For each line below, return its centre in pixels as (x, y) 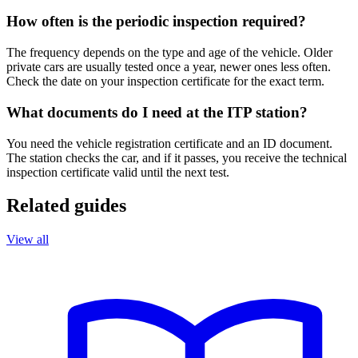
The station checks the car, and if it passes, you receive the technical (177, 157)
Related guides (66, 206)
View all (28, 240)
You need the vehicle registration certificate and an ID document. (169, 143)
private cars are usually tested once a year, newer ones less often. (169, 67)
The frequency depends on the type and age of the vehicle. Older (169, 53)
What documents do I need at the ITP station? (157, 112)
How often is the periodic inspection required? (156, 22)
